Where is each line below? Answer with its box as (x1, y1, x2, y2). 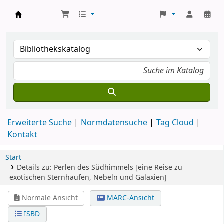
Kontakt (7, 129, 37, 141)
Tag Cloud (156, 117, 194, 129)
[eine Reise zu (135, 162, 182, 173)
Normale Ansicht (20, 193, 78, 203)
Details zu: (16, 162, 54, 173)
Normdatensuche (81, 117, 147, 129)
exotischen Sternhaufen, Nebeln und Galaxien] (9, 172, 167, 183)
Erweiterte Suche (7, 117, 72, 129)
